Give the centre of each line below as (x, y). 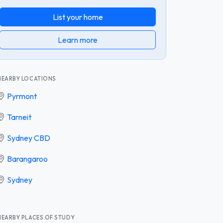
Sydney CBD (29, 138)
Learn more (78, 40)
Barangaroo (27, 159)
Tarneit (19, 117)
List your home (78, 17)
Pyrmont (22, 96)
